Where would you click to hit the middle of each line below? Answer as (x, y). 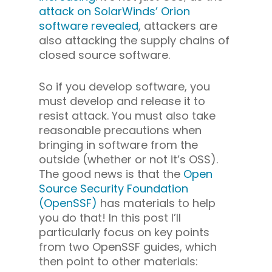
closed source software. (104, 55)
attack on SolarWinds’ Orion (114, 11)
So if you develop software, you (124, 86)
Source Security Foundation (114, 188)
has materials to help (156, 203)
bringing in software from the (118, 144)
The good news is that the (111, 174)
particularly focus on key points (124, 232)
